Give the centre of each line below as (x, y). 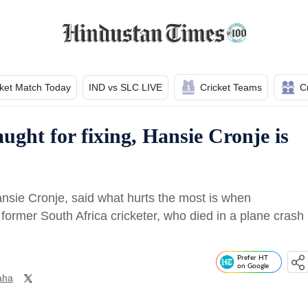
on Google (253, 266)
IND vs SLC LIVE (125, 87)
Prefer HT (253, 258)
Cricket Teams (231, 87)
